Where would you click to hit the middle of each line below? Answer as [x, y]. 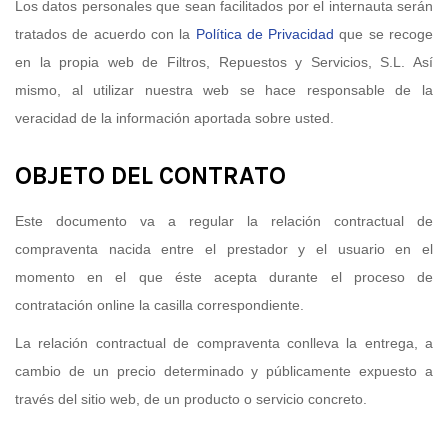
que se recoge [386, 34]
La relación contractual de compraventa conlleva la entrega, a [224, 343]
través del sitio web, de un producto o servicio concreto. [191, 399]
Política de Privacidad [265, 34]
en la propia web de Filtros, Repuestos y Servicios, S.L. [210, 62]
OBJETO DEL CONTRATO [150, 176]
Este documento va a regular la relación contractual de [224, 221]
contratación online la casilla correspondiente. [159, 305]
